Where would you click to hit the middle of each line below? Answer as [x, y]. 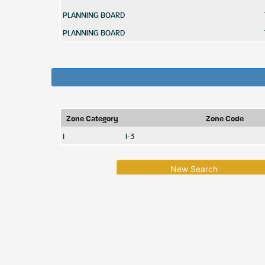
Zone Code [225, 119]
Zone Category [92, 119]
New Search [194, 169]
